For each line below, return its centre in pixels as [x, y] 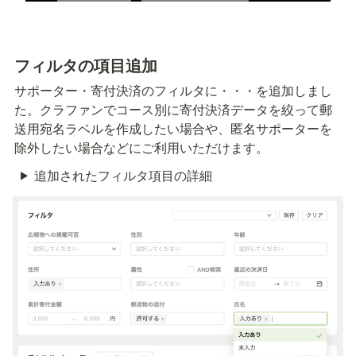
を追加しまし [294, 91]
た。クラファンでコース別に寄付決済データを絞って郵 [173, 110]
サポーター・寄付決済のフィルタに [116, 91]
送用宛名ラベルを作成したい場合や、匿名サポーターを [173, 129]
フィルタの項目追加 [86, 65]
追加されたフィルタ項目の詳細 [123, 175]
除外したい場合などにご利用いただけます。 [141, 148]
